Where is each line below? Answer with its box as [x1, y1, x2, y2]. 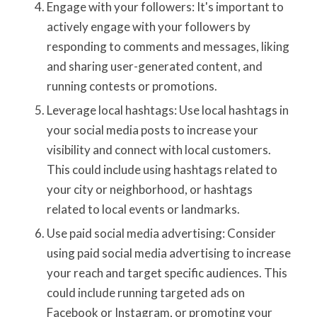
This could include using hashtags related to [46, 161, 277, 177]
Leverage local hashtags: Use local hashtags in [46, 102, 289, 117]
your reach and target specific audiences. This [46, 265, 287, 280]
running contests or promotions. [46, 78, 217, 93]
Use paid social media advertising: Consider [46, 225, 276, 241]
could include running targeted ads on [46, 284, 245, 300]
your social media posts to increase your [46, 122, 258, 137]
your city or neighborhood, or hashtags [46, 181, 253, 197]
